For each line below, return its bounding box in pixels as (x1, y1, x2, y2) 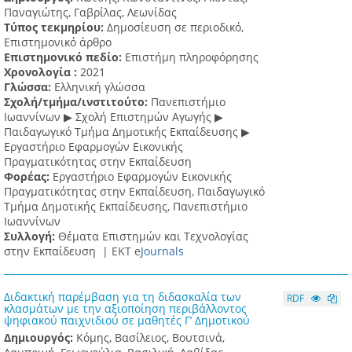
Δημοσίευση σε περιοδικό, (107, 20, 244, 35)
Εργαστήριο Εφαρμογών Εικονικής (53, 169, 232, 185)
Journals (141, 244, 184, 259)
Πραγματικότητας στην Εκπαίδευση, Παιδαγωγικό (4, 184, 265, 200)
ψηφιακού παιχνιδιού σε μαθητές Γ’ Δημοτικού (4, 313, 250, 328)
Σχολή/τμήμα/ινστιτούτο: (4, 94, 151, 110)
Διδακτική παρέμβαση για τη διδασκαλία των (4, 289, 241, 305)
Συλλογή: (4, 229, 58, 244)
